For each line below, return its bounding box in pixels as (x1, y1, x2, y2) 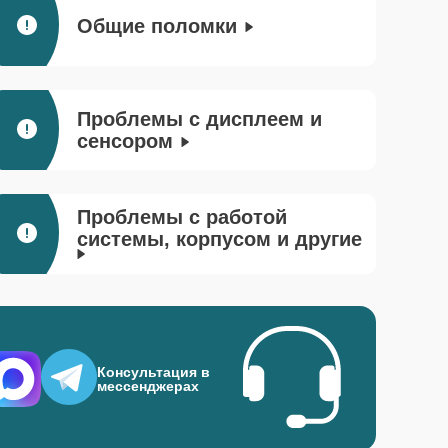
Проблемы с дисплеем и (77, 108, 322, 130)
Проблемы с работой (77, 205, 287, 228)
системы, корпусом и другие (77, 227, 362, 250)
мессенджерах (97, 377, 199, 394)
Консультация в (97, 363, 210, 380)
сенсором (77, 130, 173, 152)
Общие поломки (77, 15, 237, 37)
